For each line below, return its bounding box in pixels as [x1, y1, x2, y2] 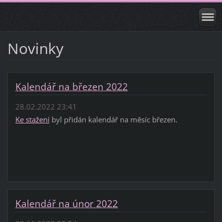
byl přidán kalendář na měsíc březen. [49, 114, 177, 125]
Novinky [7, 38, 63, 58]
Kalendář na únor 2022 [15, 197, 118, 211]
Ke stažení [15, 114, 50, 125]
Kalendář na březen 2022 [15, 80, 128, 93]
